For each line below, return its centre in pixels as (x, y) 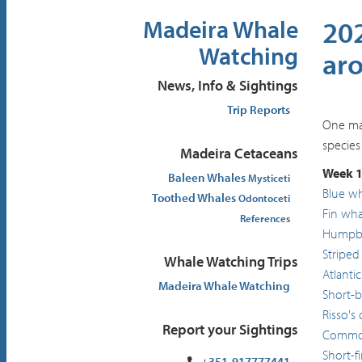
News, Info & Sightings (227, 85)
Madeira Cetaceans (239, 153)
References (265, 218)
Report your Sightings (230, 329)
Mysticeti (269, 178)
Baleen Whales (208, 177)
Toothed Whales (195, 198)
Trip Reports (258, 109)
